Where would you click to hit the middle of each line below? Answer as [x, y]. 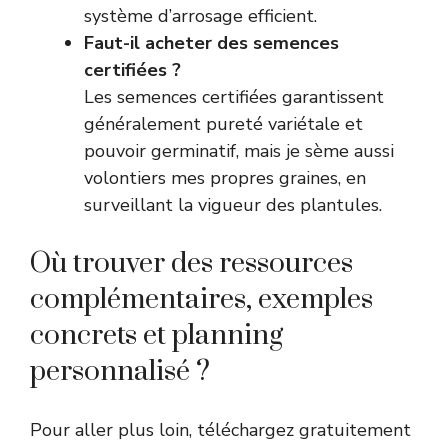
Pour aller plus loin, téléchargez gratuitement [220, 429]
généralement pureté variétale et [223, 123]
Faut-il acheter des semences [211, 42]
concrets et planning [156, 335]
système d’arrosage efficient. [200, 15]
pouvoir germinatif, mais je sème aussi [239, 150]
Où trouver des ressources [191, 263]
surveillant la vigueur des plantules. [233, 204]
